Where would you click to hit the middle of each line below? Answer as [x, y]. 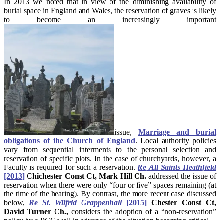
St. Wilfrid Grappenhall [80, 202]
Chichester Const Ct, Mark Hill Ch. [87, 176]
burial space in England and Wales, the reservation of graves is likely [110, 10]
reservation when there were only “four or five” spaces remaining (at [110, 185]
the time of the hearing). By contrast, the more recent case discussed [110, 193]
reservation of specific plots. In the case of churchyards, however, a [110, 158]
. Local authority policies [175, 140]
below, [16, 202]
